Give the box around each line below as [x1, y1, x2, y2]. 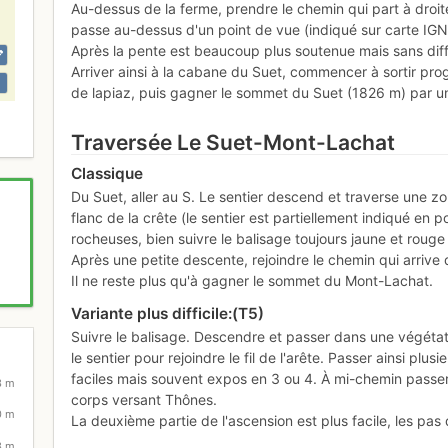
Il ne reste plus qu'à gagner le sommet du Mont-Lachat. [71, 271, 434, 289]
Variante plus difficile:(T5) [71, 303, 265, 323]
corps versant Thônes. [71, 390, 218, 408]
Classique [71, 164, 144, 184]
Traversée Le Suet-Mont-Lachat [71, 129, 396, 155]
